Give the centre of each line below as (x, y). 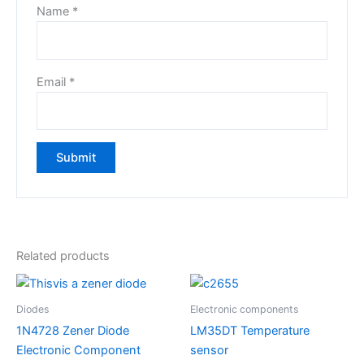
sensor (209, 350)
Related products (63, 256)
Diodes (32, 309)
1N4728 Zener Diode (73, 330)
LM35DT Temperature (250, 330)
